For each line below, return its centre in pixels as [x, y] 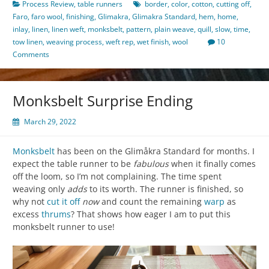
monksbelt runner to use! [64, 227]
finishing [80, 17]
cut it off [63, 202]
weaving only [40, 189]
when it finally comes [212, 164]
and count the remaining [152, 202]
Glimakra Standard [164, 17]
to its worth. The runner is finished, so [165, 189]
